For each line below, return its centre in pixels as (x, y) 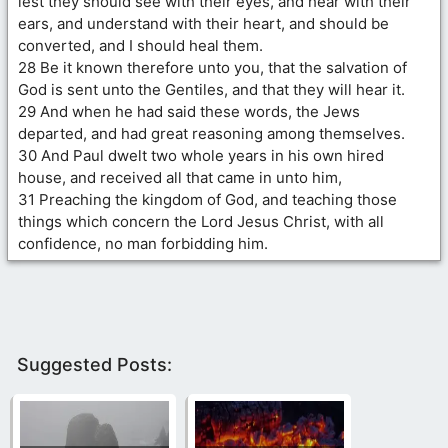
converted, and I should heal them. (140, 45)
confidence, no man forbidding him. (143, 243)
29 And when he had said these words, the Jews (189, 111)
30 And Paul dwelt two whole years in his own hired (201, 155)
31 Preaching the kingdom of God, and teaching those (207, 199)
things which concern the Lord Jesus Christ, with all (201, 221)
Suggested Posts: (94, 364)
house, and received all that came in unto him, (180, 177)
